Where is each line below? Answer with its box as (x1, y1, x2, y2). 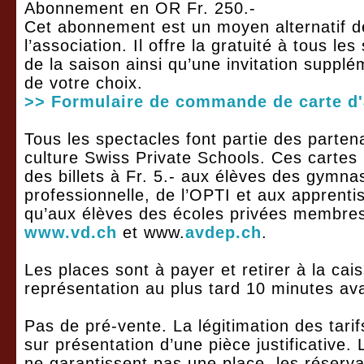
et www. (117, 223, 185, 241)
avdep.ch (185, 223, 262, 241)
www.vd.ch (24, 223, 117, 241)
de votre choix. (24, 74, 143, 92)
